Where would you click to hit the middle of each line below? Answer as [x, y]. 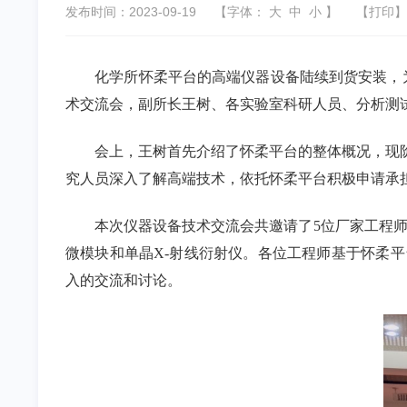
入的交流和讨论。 [124, 280]
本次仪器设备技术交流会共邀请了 [204, 226]
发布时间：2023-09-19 [131, 12]
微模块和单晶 [110, 253]
